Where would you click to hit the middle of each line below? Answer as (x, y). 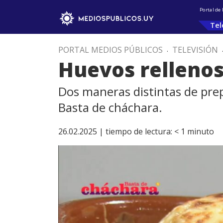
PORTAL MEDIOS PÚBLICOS (111, 50)
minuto (201, 131)
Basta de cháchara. (110, 107)
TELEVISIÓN (195, 50)
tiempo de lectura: (139, 131)
